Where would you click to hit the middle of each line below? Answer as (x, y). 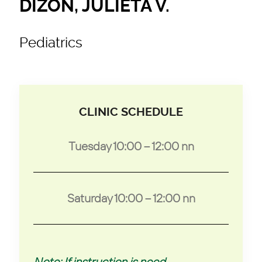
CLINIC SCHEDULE (131, 112)
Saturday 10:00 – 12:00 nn (131, 198)
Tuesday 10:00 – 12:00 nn (131, 146)
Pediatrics (51, 42)
